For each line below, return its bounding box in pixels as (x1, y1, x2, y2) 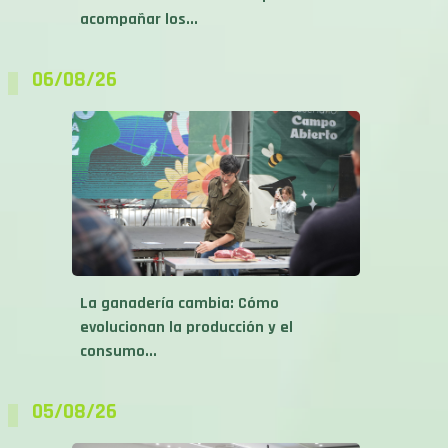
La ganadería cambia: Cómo (80, 260, 279, 282)
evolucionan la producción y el (80, 284, 293, 306)
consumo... (80, 308, 157, 330)
